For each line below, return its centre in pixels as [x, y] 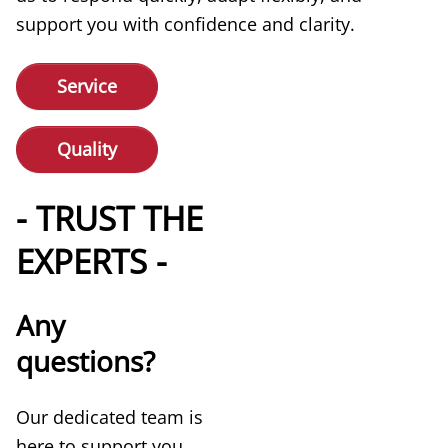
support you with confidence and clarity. [185, 23]
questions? [85, 360]
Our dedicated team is [109, 416]
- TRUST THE [109, 218]
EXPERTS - [91, 261]
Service [87, 85]
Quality [87, 148]
